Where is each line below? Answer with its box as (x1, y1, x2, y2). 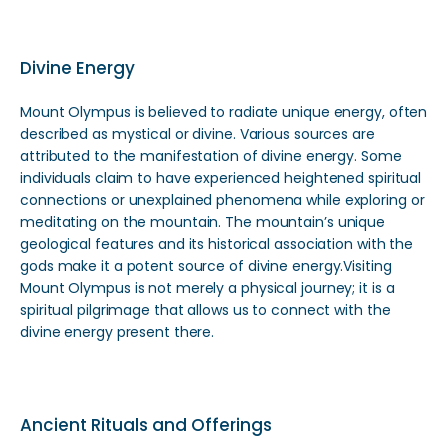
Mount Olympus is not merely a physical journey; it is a (20, 278, 395, 298)
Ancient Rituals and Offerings (20, 413, 272, 437)
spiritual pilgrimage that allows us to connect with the (20, 300, 391, 320)
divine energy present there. (20, 322, 215, 342)
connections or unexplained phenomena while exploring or (20, 190, 425, 210)
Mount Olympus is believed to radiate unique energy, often (20, 102, 428, 122)
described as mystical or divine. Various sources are (20, 124, 375, 144)
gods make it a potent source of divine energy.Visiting (20, 256, 392, 276)
